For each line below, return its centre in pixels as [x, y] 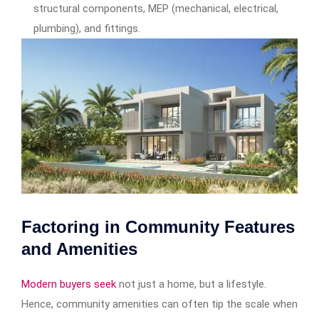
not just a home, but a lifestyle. [193, 284]
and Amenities [79, 249]
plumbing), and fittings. [87, 29]
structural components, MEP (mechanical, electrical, [156, 9]
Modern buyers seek [70, 284]
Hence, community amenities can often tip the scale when [159, 304]
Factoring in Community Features [158, 227]
